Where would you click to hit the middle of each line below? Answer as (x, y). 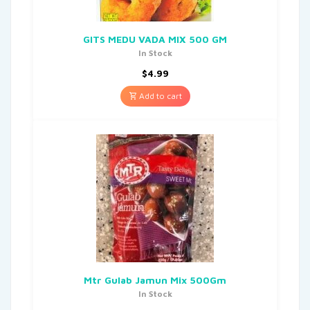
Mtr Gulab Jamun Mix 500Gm (155, 280)
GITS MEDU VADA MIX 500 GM (155, 39)
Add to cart (159, 95)
